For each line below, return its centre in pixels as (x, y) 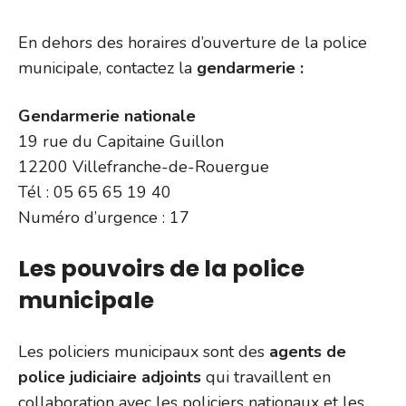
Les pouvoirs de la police (161, 268)
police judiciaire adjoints (110, 377)
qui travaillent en (266, 377)
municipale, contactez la (107, 68)
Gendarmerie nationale (107, 116)
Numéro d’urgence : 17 (104, 217)
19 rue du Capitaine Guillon (121, 141)
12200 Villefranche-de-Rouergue (144, 166)
